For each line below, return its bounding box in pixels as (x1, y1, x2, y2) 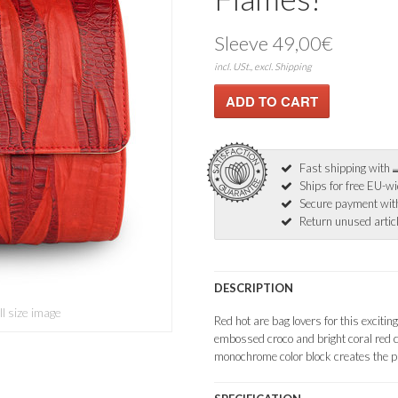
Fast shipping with (298, 161, 393, 175)
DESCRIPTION (213, 281, 293, 295)
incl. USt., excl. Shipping (213, 60, 312, 72)
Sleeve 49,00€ (213, 31, 333, 55)
